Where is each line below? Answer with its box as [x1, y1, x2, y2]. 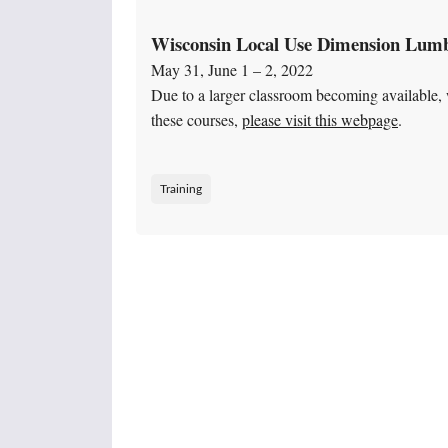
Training [160, 183, 202, 196]
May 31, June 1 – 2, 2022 [151, 59, 313, 81]
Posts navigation [136, 262, 249, 278]
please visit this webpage [242, 109, 398, 131]
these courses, [151, 109, 242, 131]
